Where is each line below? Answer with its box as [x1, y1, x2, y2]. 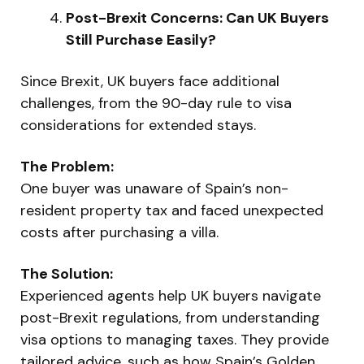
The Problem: [20, 156, 114, 176]
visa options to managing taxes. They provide [20, 329, 329, 349]
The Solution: [20, 263, 113, 284]
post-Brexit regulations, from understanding [20, 307, 320, 327]
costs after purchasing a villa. [20, 222, 219, 242]
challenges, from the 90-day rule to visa [20, 93, 292, 113]
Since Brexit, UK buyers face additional [20, 71, 279, 91]
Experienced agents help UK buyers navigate [20, 285, 321, 305]
